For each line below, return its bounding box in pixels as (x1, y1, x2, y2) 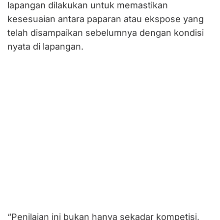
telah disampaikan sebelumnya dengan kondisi (7, 27, 204, 38)
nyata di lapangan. (7, 41, 83, 52)
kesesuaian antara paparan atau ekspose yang (7, 13, 204, 24)
